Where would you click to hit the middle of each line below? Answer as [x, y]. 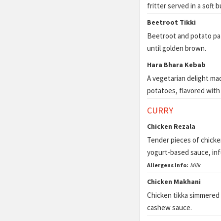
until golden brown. [177, 48]
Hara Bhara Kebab [176, 65]
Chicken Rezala [171, 126]
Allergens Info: [168, 165]
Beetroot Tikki [171, 22]
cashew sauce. [169, 207]
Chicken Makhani [174, 182]
